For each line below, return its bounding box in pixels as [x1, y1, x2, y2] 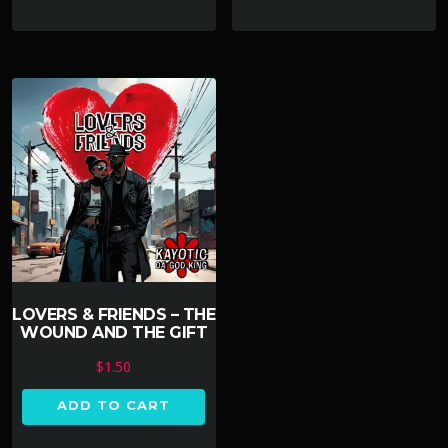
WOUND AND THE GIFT [20, 322, 208, 342]
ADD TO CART [57, 396, 171, 413]
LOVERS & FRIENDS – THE [12, 304, 216, 324]
